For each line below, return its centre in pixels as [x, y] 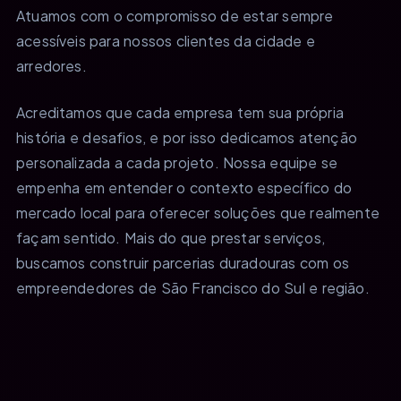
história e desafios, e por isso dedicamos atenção [187, 137]
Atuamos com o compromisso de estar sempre [175, 15]
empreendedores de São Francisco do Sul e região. [193, 287]
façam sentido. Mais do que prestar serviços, [171, 237]
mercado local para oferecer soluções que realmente [198, 212]
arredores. [51, 65]
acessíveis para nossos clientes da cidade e [166, 40]
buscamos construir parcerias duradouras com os [183, 262]
